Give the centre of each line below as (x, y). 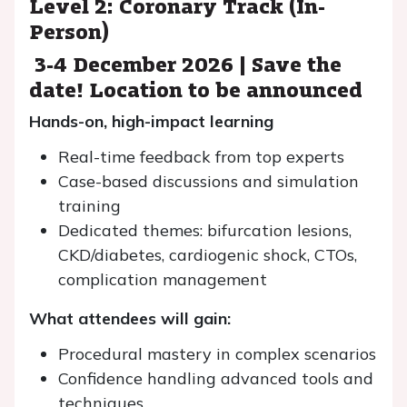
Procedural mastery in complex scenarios (217, 354)
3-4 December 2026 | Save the (185, 63)
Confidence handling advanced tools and (216, 378)
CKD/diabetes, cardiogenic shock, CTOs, (208, 255)
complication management (163, 279)
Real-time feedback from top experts (201, 157)
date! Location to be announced (196, 89)
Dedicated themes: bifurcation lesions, (205, 230)
